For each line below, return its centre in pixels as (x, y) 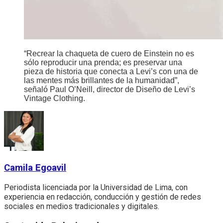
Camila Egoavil (35, 168)
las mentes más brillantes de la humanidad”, (102, 81)
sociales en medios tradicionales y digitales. (82, 206)
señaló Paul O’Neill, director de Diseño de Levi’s (110, 90)
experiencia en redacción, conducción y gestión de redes (103, 197)
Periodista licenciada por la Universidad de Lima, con (96, 187)
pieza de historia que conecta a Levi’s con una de (111, 72)
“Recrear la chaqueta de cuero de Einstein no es (109, 54)
